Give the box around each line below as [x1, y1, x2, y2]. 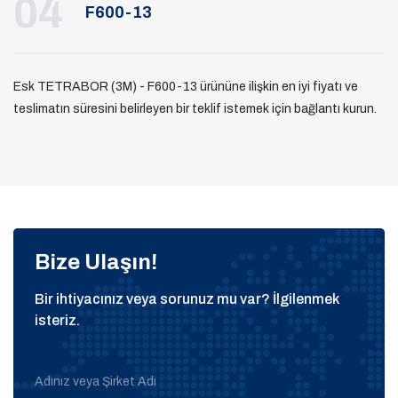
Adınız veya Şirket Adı [35, 374, 156, 388]
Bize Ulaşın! [35, 250, 157, 274]
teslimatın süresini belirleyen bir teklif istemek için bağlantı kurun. [13, 101, 377, 115]
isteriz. [35, 312, 80, 328]
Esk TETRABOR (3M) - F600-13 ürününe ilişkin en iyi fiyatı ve [13, 79, 358, 93]
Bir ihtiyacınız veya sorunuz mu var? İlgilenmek [35, 291, 338, 306]
